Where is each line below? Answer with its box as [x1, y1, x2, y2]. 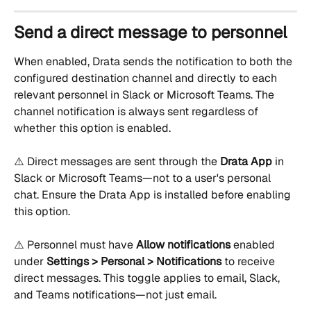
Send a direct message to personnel [14, 21, 287, 43]
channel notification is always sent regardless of [14, 103, 261, 119]
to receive [221, 254, 278, 269]
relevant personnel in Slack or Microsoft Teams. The [14, 87, 277, 102]
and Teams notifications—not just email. [14, 287, 217, 303]
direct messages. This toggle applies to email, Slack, [14, 271, 283, 286]
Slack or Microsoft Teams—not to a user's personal [14, 171, 274, 185]
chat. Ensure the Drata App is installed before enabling [14, 187, 294, 202]
